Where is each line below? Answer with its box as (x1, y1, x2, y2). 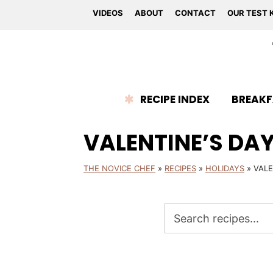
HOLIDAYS (205, 163, 244, 173)
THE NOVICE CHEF (83, 163, 155, 173)
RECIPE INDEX (140, 92, 210, 107)
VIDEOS (93, 8, 123, 18)
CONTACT (175, 8, 216, 18)
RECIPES (165, 163, 196, 173)
